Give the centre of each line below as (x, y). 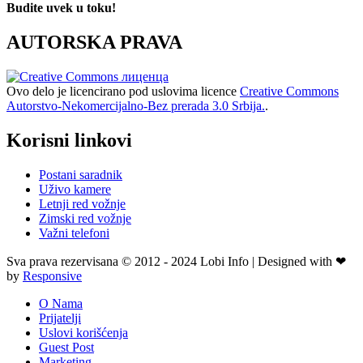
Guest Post (66, 347)
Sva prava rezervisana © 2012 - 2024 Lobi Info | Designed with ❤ (176, 261)
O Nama (61, 303)
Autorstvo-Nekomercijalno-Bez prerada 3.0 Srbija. (136, 106)
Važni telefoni (74, 233)
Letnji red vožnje (82, 203)
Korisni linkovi (69, 140)
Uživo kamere (75, 189)
